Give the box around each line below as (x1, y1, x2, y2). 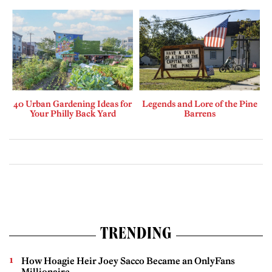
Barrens (183, 107, 216, 119)
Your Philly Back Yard (29, 107, 116, 119)
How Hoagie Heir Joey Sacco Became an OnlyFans (21, 254, 235, 267)
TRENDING (100, 226, 172, 244)
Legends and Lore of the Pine (141, 98, 257, 109)
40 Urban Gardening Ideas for (13, 98, 132, 109)
